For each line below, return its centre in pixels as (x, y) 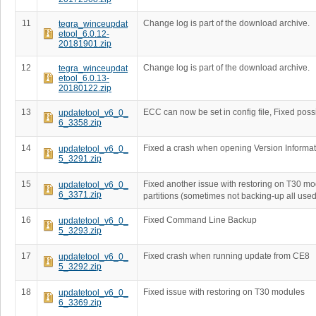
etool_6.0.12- (84, 34)
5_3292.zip (80, 267)
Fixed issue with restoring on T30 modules (224, 292)
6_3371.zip (80, 195)
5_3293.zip (80, 231)
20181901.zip (85, 44)
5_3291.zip (80, 159)
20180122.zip (85, 88)
